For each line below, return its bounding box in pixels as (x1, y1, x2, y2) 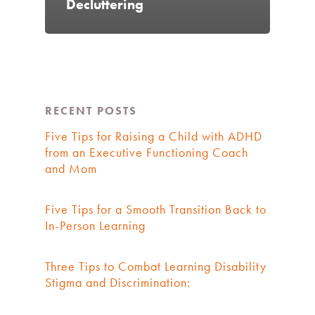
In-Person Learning (45, 217, 146, 234)
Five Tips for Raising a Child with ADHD (45, 128, 262, 145)
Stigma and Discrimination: (45, 274, 191, 291)
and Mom (45, 160, 97, 177)
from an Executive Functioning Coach (45, 144, 248, 161)
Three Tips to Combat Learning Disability (45, 258, 266, 275)
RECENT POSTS (45, 103, 137, 119)
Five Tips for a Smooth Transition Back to (45, 201, 266, 218)
